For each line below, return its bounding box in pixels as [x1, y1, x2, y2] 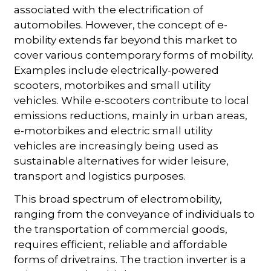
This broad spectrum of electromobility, [14, 193, 223, 206]
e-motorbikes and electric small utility [14, 125, 213, 137]
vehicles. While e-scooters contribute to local [14, 94, 250, 107]
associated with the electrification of [14, 4, 204, 16]
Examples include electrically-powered [14, 64, 220, 77]
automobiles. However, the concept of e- [14, 19, 228, 31]
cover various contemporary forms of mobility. [14, 49, 254, 62]
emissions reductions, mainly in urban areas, [14, 109, 248, 122]
